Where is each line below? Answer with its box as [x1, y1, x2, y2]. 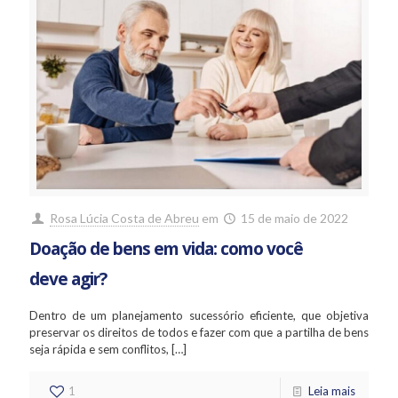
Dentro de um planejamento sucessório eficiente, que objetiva [29, 307, 369, 322]
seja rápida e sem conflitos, [29, 341, 169, 356]
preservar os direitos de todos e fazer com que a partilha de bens [29, 324, 369, 339]
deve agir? [29, 267, 107, 291]
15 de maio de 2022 [241, 210, 349, 226]
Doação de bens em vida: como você [29, 236, 303, 260]
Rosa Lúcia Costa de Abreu [49, 210, 199, 226]
